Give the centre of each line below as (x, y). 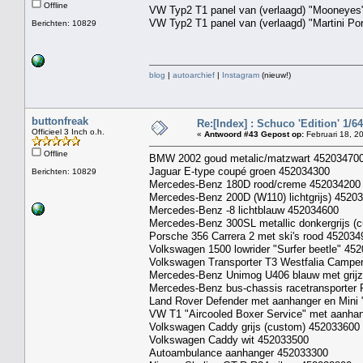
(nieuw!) (275, 75)
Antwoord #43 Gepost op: (254, 134)
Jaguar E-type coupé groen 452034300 (239, 171)
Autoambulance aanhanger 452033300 (239, 352)
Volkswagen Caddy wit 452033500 (229, 340)
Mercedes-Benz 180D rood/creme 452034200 (255, 184)
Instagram (241, 75)
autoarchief (194, 75)
